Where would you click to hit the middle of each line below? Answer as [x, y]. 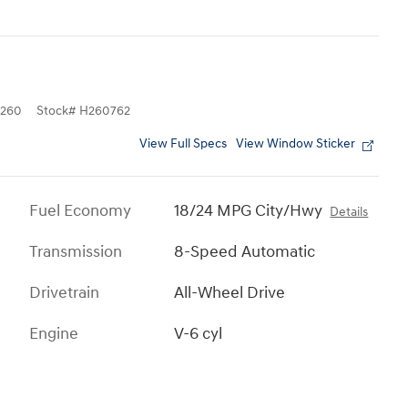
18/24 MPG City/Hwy [249, 210]
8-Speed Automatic [245, 251]
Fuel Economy [80, 210]
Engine [54, 333]
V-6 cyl [199, 333]
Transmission [76, 251]
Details [349, 212]
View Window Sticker [296, 143]
